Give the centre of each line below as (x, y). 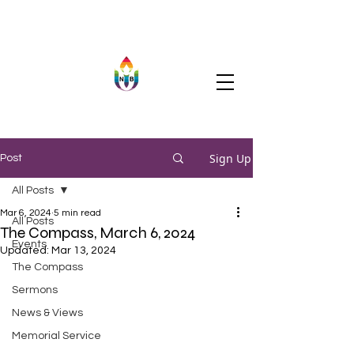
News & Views (47, 313)
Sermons (35, 290)
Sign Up (230, 158)
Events (29, 244)
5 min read (77, 213)
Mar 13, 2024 (84, 250)
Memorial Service (56, 336)
